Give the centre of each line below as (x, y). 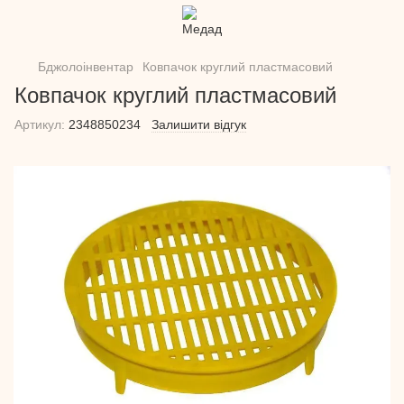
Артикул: (40, 124)
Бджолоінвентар (86, 67)
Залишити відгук (199, 124)
